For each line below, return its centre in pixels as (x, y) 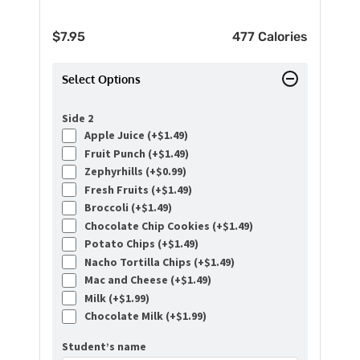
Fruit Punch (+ (119, 153)
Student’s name (104, 347)
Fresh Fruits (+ (121, 189)
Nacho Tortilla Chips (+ (142, 262)
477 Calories (270, 37)
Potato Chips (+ (124, 244)
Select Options (101, 80)
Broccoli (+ (110, 208)
